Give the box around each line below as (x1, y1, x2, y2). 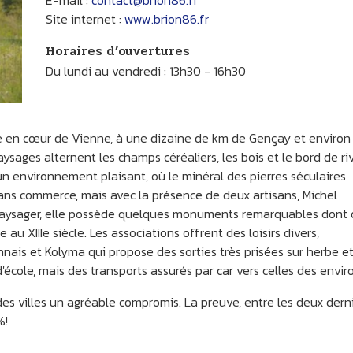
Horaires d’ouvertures (45, 41, 190, 61)
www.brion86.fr (124, 9, 209, 29)
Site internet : (45, 9, 124, 29)
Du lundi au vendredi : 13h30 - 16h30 (45, 61, 246, 81)
